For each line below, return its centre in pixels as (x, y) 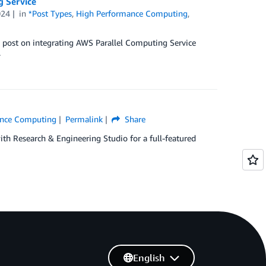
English (149, 258)
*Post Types (50, 13)
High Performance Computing (132, 13)
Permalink (84, 119)
